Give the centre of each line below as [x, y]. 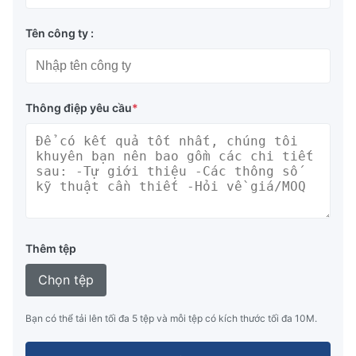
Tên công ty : [60, 33]
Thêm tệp [51, 248]
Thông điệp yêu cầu [79, 107]
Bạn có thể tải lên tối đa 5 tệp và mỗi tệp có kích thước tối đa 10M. [171, 318]
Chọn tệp [66, 279]
